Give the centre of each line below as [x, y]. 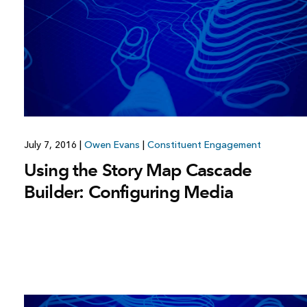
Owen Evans [112, 145]
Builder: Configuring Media [128, 192]
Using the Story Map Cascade [138, 170]
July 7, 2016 [51, 145]
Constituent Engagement [204, 145]
